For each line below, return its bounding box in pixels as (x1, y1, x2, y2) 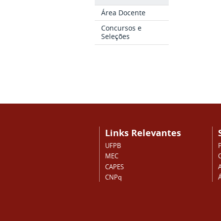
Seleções (101, 32, 130, 41)
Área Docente (101, 7, 146, 17)
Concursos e (101, 23, 142, 33)
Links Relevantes (105, 127, 181, 140)
